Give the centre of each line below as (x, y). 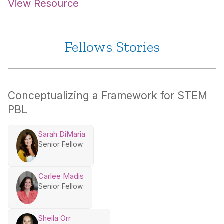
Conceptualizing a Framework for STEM (108, 95)
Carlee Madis (61, 176)
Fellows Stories (112, 47)
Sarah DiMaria (62, 134)
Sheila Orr (55, 218)
